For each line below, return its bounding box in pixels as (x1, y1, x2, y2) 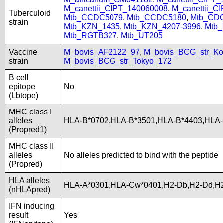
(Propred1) (9, 125, 47, 134)
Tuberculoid (9, 9, 51, 17)
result (9, 211, 28, 219)
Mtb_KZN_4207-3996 (124, 22, 201, 31)
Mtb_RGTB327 (64, 31, 117, 40)
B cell (9, 73, 29, 82)
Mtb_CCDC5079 (64, 13, 123, 22)
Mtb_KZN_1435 (64, 22, 120, 31)
